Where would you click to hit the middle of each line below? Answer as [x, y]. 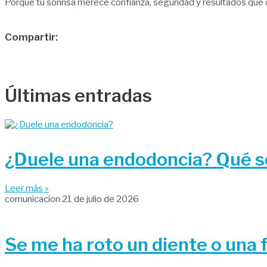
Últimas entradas [78, 96]
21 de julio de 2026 [100, 199]
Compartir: [31, 37]
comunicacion [33, 199]
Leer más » [27, 189]
